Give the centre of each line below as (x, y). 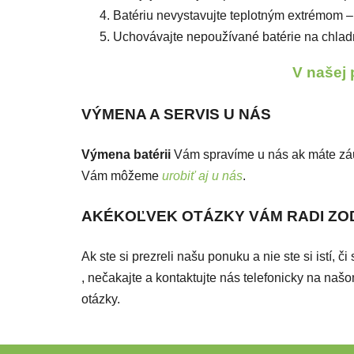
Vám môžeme (122, 175)
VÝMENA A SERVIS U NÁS (176, 114)
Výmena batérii (126, 154)
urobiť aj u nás (202, 175)
